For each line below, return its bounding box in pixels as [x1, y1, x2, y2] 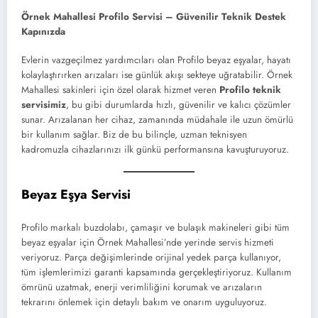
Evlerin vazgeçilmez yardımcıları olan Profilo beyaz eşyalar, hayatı [21, 53, 291, 67]
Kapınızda [21, 25, 65, 39]
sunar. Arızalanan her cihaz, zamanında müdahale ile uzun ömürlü [21, 113, 293, 127]
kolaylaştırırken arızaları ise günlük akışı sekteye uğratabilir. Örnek [21, 68, 292, 82]
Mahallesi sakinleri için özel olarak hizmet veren [21, 83, 219, 97]
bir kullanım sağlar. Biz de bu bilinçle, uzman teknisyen [21, 128, 247, 142]
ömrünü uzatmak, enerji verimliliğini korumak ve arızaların [21, 280, 262, 294]
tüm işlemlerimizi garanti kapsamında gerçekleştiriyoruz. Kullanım [21, 265, 292, 279]
